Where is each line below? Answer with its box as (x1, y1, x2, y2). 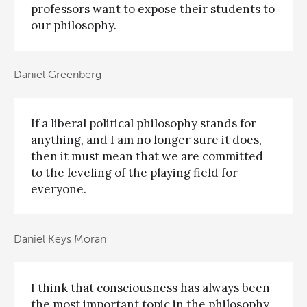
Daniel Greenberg (14, 68, 101, 82)
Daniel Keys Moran (14, 232, 106, 245)
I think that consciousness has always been (31, 280, 270, 296)
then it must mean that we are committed (31, 149, 263, 164)
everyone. (31, 182, 86, 197)
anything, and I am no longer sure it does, (31, 132, 262, 148)
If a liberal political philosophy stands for (31, 116, 256, 132)
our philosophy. (31, 17, 116, 33)
